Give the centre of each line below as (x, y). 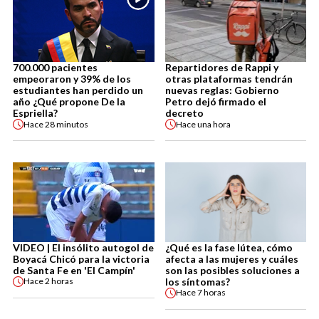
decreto (184, 113)
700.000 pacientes (55, 68)
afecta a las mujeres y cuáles (231, 258)
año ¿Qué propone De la (69, 102)
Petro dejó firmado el (215, 102)
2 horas (59, 281)
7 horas (211, 293)
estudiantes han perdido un (78, 90)
